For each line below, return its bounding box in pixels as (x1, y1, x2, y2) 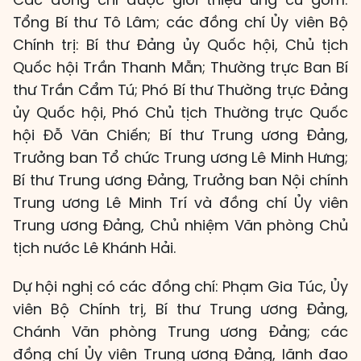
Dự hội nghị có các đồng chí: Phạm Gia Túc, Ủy (13, 276, 348, 297)
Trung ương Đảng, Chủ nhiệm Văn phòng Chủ (13, 215, 348, 236)
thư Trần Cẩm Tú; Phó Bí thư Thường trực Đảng (13, 80, 348, 101)
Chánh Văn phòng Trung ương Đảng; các (13, 322, 348, 342)
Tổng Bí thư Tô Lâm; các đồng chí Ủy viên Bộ (13, 12, 348, 33)
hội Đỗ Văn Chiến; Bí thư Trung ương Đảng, (13, 125, 348, 146)
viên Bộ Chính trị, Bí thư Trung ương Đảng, (13, 299, 348, 320)
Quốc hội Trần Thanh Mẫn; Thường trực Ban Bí (13, 57, 348, 78)
